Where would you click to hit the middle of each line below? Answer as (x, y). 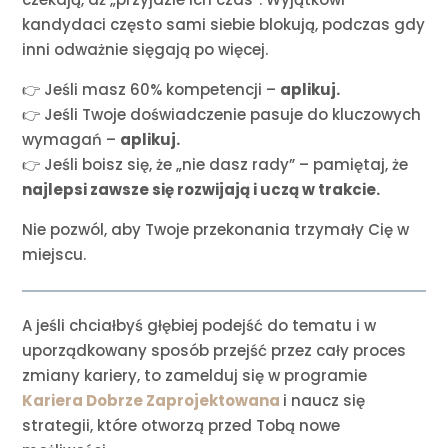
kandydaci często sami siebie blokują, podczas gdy (224, 25)
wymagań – (71, 140)
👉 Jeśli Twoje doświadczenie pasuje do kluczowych (222, 115)
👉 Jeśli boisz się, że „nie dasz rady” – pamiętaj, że (215, 165)
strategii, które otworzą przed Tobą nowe (181, 426)
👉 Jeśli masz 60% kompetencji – (151, 90)
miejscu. (54, 255)
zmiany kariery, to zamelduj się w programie (195, 376)
